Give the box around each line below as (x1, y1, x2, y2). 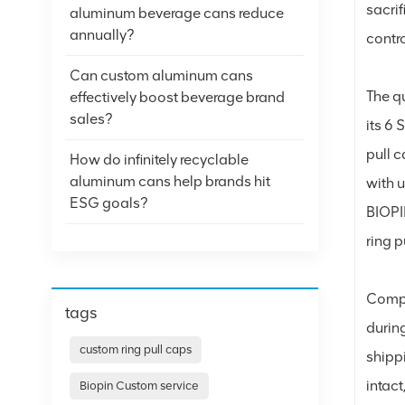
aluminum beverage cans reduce (70, 4, 284, 22)
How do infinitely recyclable (70, 150, 249, 168)
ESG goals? (70, 193, 147, 212)
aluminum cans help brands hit (70, 172, 270, 190)
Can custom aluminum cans (70, 66, 253, 84)
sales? (70, 109, 112, 127)
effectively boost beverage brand (70, 88, 285, 106)
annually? (70, 25, 134, 43)
